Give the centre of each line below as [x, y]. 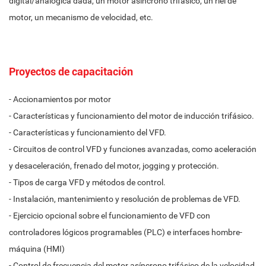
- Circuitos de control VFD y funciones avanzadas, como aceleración [133, 149]
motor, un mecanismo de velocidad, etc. [81, 17]
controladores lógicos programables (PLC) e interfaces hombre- [126, 232]
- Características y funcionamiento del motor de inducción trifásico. [132, 116]
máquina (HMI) [37, 249]
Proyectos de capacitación [71, 72]
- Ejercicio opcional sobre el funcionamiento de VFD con [110, 216]
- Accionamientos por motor [60, 99]
